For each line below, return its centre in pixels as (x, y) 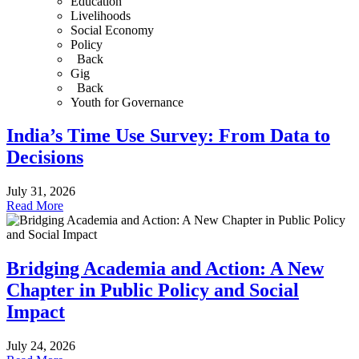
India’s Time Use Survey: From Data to (168, 136)
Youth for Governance (127, 102)
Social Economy (112, 30)
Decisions (45, 157)
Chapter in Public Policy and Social (153, 290)
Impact (36, 312)
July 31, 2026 (41, 192)
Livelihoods (101, 15)
